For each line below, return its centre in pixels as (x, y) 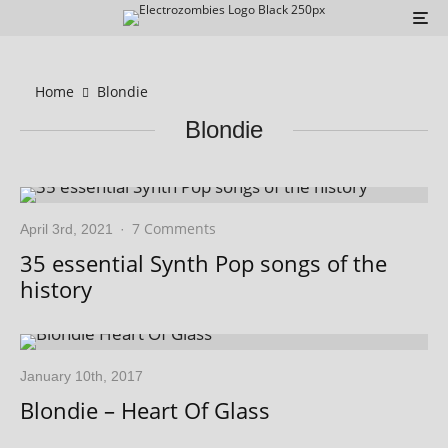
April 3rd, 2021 (66, 229)
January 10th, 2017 (81, 376)
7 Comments (174, 228)
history (56, 289)
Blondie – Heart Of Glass (145, 410)
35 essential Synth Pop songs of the (203, 263)
